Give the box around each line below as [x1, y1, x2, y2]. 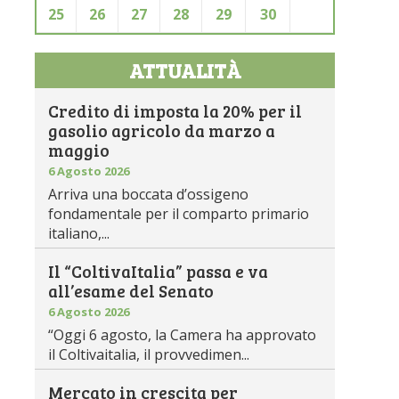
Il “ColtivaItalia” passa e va [48, 260, 269, 282]
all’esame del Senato [48, 280, 215, 302]
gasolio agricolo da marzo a [48, 119, 276, 142]
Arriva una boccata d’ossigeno [48, 184, 249, 204]
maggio [48, 139, 110, 161]
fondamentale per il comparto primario [48, 204, 310, 224]
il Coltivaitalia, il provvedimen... [48, 345, 250, 364]
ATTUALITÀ [128, 56, 241, 84]
